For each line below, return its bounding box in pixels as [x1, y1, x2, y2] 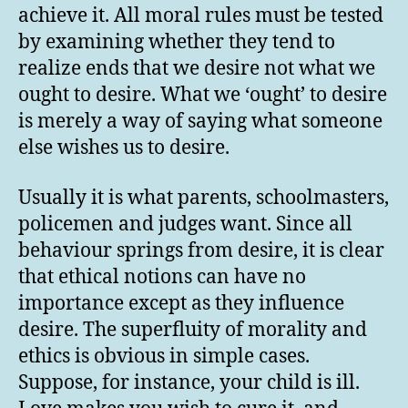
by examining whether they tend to [18, 29, 335, 55]
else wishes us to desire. [18, 135, 229, 160]
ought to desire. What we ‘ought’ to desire [18, 82, 387, 107]
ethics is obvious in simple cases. [18, 343, 310, 369]
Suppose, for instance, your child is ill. [18, 370, 360, 395]
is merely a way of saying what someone [18, 108, 382, 134]
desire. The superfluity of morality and [18, 317, 367, 342]
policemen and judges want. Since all [18, 211, 352, 237]
